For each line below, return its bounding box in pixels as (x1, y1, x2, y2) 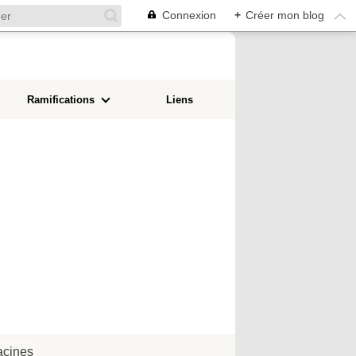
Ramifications (26, 93, 95, 106)
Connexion (162, 9, 216, 21)
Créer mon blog (246, 9, 324, 21)
